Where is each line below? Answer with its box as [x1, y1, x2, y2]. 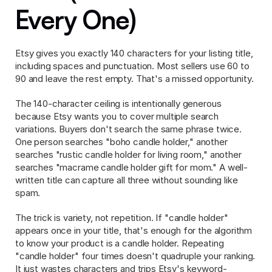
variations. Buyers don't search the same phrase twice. [15, 123, 242, 135]
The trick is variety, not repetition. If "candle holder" [15, 212, 228, 223]
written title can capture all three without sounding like [15, 174, 238, 186]
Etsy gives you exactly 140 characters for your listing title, [15, 47, 253, 59]
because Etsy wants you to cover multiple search [15, 110, 219, 122]
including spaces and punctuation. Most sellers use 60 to [15, 60, 250, 72]
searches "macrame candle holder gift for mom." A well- [15, 161, 248, 173]
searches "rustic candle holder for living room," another [15, 149, 242, 160]
